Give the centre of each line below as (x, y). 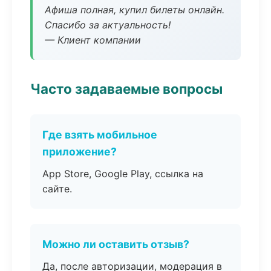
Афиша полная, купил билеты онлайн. (135, 10)
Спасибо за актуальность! (108, 25)
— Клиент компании (93, 40)
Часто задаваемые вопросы (126, 89)
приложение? (80, 152)
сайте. (57, 189)
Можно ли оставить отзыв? (116, 244)
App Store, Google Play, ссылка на (123, 174)
